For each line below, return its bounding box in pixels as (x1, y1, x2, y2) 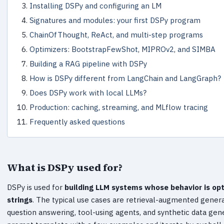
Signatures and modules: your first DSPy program (29, 15, 200, 25)
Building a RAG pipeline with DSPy (29, 58, 147, 68)
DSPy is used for (7, 182, 64, 192)
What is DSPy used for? (7, 160, 122, 174)
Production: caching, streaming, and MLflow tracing (29, 102, 208, 112)
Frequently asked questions (29, 116, 125, 126)
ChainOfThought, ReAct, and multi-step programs (29, 29, 203, 39)
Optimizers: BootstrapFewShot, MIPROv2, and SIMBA (29, 44, 215, 54)
